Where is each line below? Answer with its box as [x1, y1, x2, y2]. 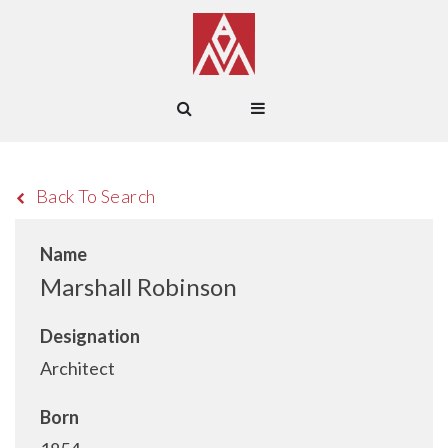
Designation [40, 325, 140, 347]
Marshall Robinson [40, 272, 237, 301]
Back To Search [35, 185, 156, 207]
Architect [40, 357, 115, 379]
